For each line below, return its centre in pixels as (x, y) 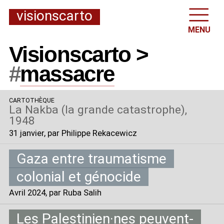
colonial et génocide (78, 177)
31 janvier (26, 133)
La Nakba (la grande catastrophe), (98, 109)
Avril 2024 (27, 193)
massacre (67, 74)
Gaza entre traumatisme (91, 159)
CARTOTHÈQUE (31, 100)
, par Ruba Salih (73, 193)
